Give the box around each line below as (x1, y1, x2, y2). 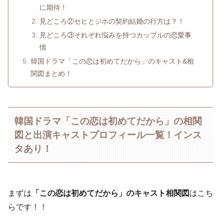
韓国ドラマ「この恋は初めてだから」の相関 (14, 115, 202, 126)
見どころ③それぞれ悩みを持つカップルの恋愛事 (39, 31, 191, 39)
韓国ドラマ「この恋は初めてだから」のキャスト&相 (31, 57, 194, 66)
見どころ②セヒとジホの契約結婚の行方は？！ (39, 17, 184, 26)
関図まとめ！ (31, 70, 73, 78)
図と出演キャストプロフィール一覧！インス (14, 129, 202, 140)
